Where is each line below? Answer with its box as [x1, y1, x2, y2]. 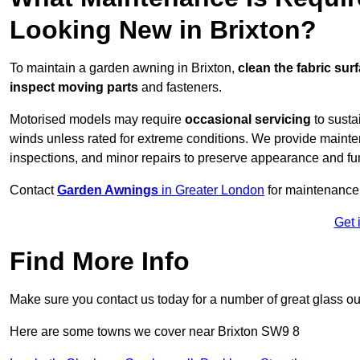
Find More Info [10, 247, 190, 276]
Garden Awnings [57, 183, 158, 198]
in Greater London [158, 183, 264, 198]
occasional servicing [185, 112, 311, 127]
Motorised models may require [10, 112, 185, 127]
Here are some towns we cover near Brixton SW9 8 [10, 325, 300, 339]
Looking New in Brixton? [10, 15, 317, 45]
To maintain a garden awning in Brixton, [10, 61, 238, 76]
